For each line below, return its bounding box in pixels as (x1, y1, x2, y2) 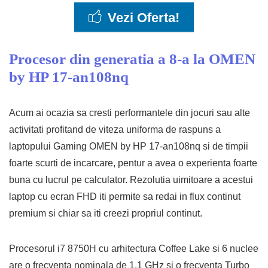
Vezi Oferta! (108, 10, 179, 25)
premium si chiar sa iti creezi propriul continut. (9, 208, 202, 218)
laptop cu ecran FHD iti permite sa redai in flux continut (9, 191, 240, 202)
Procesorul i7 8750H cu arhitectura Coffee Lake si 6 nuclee (9, 243, 258, 254)
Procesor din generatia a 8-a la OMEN (9, 51, 255, 67)
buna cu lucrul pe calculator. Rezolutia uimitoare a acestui (9, 175, 253, 185)
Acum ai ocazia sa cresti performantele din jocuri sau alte (9, 108, 250, 118)
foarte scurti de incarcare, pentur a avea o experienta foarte (9, 158, 257, 168)
